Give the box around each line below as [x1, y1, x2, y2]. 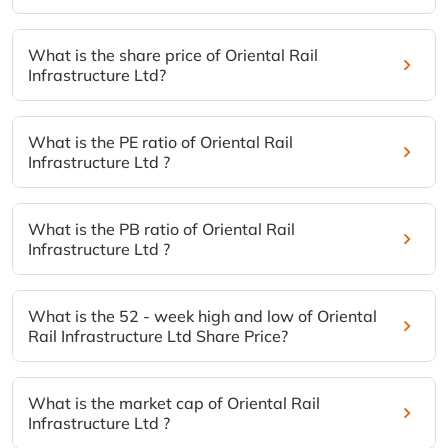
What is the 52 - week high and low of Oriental [28, 306, 377, 327]
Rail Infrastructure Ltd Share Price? [28, 326, 288, 347]
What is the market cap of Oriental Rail [28, 393, 320, 414]
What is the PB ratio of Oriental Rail [28, 219, 295, 240]
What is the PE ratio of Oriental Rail [28, 132, 293, 153]
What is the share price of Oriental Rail [28, 45, 318, 66]
